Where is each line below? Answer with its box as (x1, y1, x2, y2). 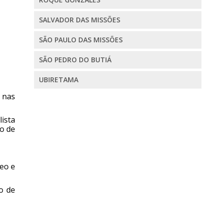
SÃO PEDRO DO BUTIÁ (38, 54, 111, 64)
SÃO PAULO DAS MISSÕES (38, 35, 123, 44)
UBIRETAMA (38, 74, 78, 84)
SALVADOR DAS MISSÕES (38, 15, 120, 24)
